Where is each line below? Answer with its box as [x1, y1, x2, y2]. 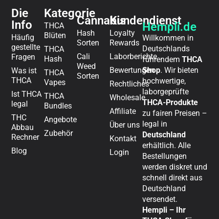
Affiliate [109, 106, 136, 116]
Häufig [11, 32, 34, 42]
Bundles [44, 101, 72, 110]
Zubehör [44, 128, 73, 138]
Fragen [11, 52, 35, 62]
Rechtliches [109, 79, 150, 88]
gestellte [11, 42, 40, 52]
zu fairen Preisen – [142, 108, 208, 118]
